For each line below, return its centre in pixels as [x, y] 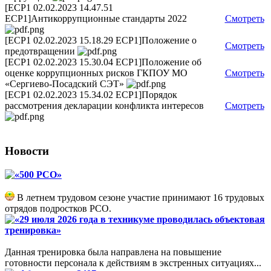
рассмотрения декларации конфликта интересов [106, 106]
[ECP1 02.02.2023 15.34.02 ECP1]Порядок [91, 95]
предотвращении [41, 51]
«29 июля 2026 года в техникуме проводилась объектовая [140, 219]
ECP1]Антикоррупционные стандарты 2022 [97, 19]
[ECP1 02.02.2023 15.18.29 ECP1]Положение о [101, 41]
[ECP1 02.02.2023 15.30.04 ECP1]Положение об [103, 62]
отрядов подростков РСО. [58, 208]
